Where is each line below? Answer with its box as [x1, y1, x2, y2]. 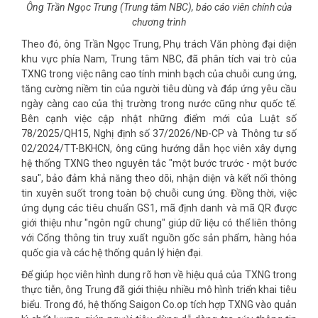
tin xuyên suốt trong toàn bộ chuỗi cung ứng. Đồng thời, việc [21, 187, 297, 199]
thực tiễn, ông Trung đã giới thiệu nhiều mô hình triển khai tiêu [21, 283, 297, 295]
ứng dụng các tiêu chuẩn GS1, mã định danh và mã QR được [21, 202, 297, 214]
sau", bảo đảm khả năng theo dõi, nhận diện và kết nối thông [21, 172, 297, 184]
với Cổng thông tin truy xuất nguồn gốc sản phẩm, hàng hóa [21, 231, 297, 243]
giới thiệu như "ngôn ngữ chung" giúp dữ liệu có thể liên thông [21, 216, 297, 229]
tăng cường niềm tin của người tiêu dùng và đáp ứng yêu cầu [21, 82, 297, 94]
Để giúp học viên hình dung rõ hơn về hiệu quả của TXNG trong [21, 268, 297, 280]
